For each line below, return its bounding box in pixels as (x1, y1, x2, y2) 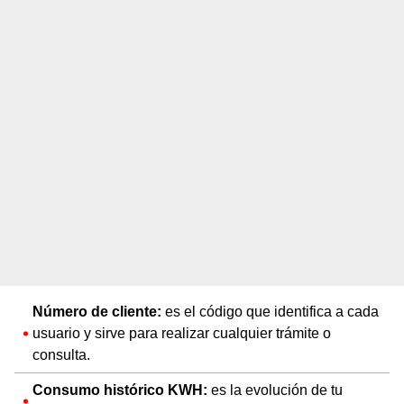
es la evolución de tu (207, 381, 343, 399)
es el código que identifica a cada (161, 302, 379, 320)
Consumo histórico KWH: (32, 381, 207, 399)
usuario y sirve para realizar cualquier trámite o (32, 324, 331, 342)
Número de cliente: (32, 302, 161, 320)
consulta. (32, 345, 90, 363)
